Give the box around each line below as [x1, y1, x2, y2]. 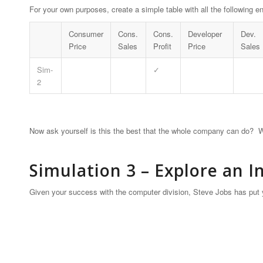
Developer [188, 28, 222, 39]
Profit [153, 40, 171, 52]
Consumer [69, 28, 103, 39]
